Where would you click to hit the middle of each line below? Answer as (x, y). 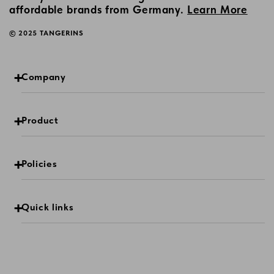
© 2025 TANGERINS (46, 33)
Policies (39, 164)
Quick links (48, 207)
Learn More (217, 9)
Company (44, 77)
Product (40, 120)
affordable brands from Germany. (98, 9)
